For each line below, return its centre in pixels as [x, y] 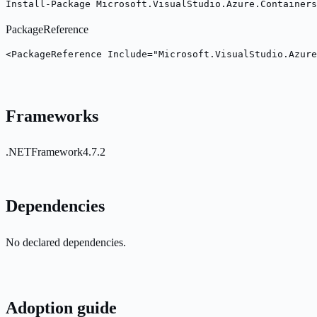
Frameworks [52, 116]
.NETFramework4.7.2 [56, 152]
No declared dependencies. [66, 243]
